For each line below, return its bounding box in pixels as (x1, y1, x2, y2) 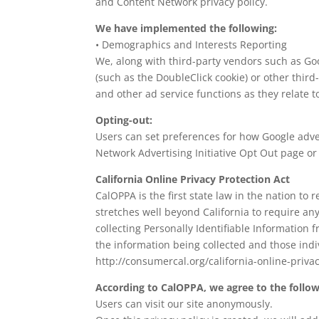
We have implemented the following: (95, 21, 278, 35)
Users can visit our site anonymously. (95, 297, 273, 310)
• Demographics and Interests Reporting (95, 38, 288, 51)
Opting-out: (95, 113, 153, 127)
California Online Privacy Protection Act (95, 172, 291, 186)
